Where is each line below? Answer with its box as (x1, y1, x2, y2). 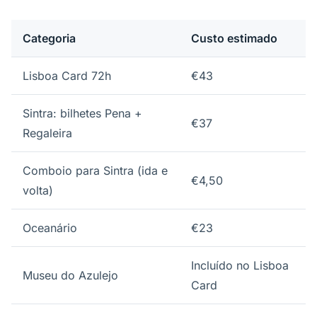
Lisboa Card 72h (23, 69, 111, 83)
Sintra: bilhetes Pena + (23, 106, 142, 120)
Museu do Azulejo (23, 268, 118, 282)
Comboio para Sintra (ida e (23, 163, 168, 178)
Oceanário (23, 221, 77, 235)
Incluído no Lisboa (191, 258, 289, 272)
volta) (23, 183, 53, 197)
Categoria (23, 31, 76, 45)
